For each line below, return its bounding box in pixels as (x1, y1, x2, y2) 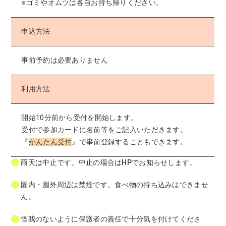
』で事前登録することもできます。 (72, 137, 188, 146)
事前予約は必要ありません (21, 55, 108, 65)
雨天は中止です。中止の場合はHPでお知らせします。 (21, 158, 197, 167)
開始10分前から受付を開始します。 (21, 113, 138, 122)
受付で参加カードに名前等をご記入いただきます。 (21, 125, 188, 134)
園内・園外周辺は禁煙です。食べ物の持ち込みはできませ (21, 180, 208, 189)
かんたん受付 (28, 137, 72, 146)
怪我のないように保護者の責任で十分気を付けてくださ (21, 214, 201, 223)
